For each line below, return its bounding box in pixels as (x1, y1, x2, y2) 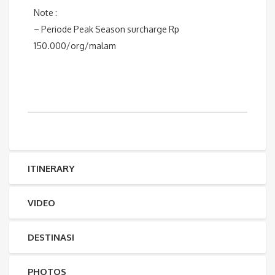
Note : (34, 7, 57, 18)
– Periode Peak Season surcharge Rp (34, 24, 179, 35)
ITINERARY (28, 163, 74, 175)
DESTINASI (28, 231, 74, 244)
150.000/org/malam (34, 41, 116, 52)
